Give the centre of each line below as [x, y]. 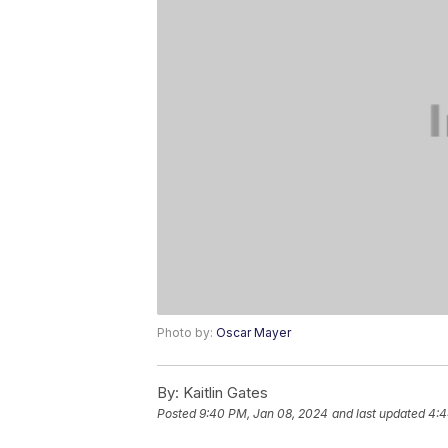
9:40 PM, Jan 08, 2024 [263, 414]
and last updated [378, 414]
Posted [178, 414]
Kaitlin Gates [223, 393]
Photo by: [186, 333]
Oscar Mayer [253, 333]
